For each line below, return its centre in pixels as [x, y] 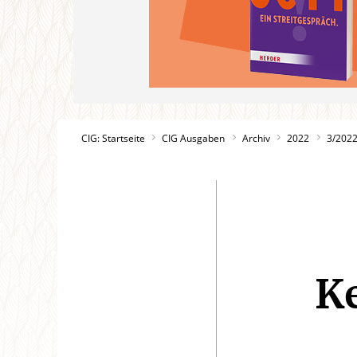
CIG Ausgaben [194, 138]
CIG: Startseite [113, 138]
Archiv [256, 138]
